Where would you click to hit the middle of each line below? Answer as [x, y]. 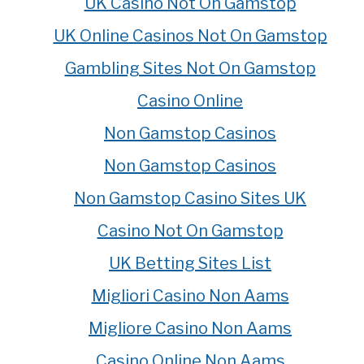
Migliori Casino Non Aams [190, 295]
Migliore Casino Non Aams [190, 328]
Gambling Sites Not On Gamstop [190, 68]
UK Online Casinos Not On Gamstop [190, 35]
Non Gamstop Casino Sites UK [190, 198]
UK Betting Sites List [190, 263]
